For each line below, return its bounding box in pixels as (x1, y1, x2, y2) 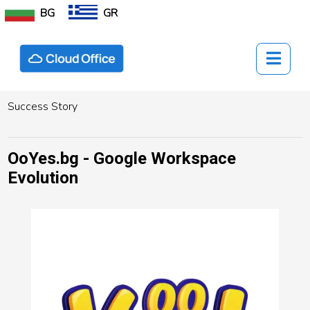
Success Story (8, 99, 78, 115)
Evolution (8, 168, 79, 188)
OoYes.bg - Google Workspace (8, 149, 237, 169)
